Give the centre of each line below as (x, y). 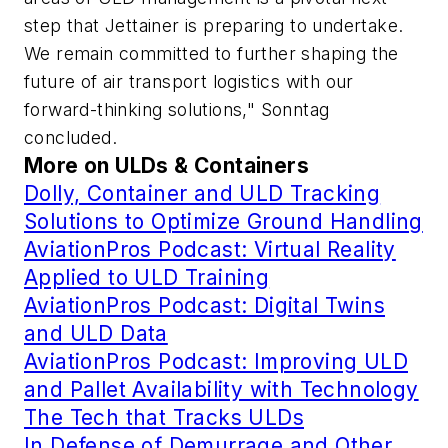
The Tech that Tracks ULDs (164, 417)
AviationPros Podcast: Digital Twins (204, 305)
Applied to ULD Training (147, 277)
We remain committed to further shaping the (211, 53)
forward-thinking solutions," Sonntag (177, 109)
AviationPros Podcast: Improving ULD (216, 361)
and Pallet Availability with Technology (221, 389)
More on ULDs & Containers (166, 165)
